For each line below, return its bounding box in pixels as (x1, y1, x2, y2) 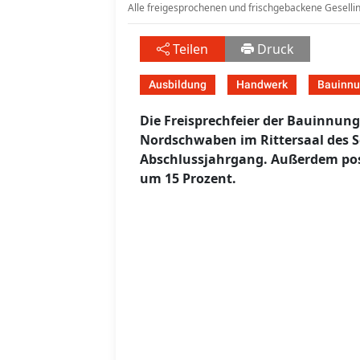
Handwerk (236, 78, 288, 92)
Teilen (173, 40, 208, 59)
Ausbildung (149, 78, 207, 92)
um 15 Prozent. (140, 170, 236, 188)
